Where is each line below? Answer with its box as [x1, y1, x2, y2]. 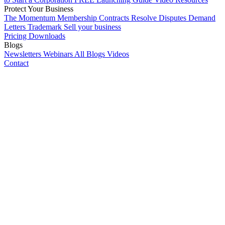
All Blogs [74, 50, 107, 59]
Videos [107, 50, 129, 59]
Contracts [99, 14, 131, 23]
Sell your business [64, 23, 121, 32]
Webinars [43, 50, 74, 59]
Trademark [28, 23, 64, 32]
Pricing [4, 32, 29, 41]
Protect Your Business [4, 5, 73, 14]
